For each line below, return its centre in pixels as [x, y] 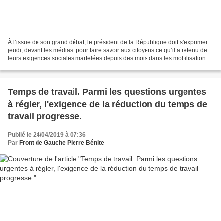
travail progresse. [45, 117]
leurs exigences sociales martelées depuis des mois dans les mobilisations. [109, 58]
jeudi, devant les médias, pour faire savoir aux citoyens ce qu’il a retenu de [108, 51]
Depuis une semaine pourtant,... [51, 66]
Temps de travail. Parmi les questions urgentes [107, 92]
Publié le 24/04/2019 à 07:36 [47, 135]
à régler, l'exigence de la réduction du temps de [108, 104]
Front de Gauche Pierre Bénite [62, 143]
